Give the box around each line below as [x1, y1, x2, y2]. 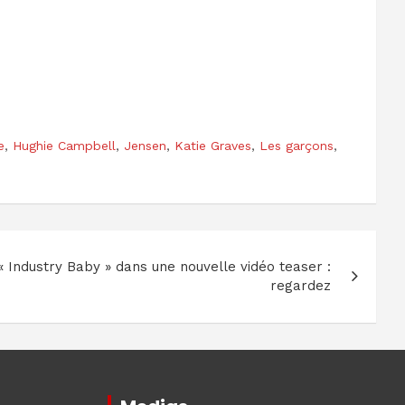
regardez [270, 278, 331, 295]
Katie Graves [174, 138, 251, 154]
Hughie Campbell [13, 138, 116, 154]
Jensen [124, 138, 166, 154]
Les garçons [259, 138, 334, 154]
